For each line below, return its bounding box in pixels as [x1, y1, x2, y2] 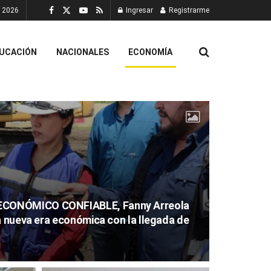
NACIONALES [56, 47, 109, 57]
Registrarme [167, 6, 209, 15]
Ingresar [124, 6, 153, 15]
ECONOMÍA [128, 47, 172, 57]
